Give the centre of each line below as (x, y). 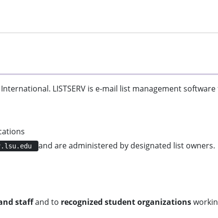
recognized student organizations (126, 202)
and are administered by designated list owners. (127, 145)
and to (47, 202)
